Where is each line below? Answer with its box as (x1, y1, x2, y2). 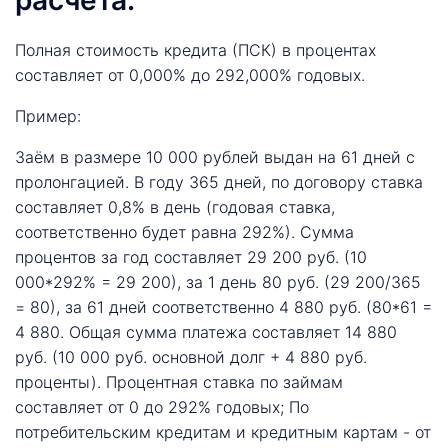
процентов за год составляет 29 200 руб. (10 (15, 246, 367, 267)
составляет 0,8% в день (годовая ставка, (15, 196, 335, 217)
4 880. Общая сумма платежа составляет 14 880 (15, 321, 397, 342)
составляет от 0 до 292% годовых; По (15, 396, 309, 417)
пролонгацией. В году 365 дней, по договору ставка (15, 171, 423, 192)
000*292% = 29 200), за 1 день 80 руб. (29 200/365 (15, 271, 421, 292)
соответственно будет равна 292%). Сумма (15, 221, 354, 242)
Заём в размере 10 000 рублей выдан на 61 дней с (15, 146, 415, 167)
